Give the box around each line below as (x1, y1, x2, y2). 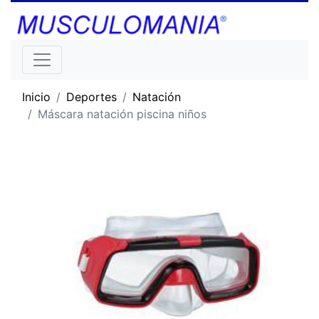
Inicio (22, 89, 51, 104)
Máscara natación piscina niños (38, 106, 206, 121)
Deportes (66, 89, 117, 104)
